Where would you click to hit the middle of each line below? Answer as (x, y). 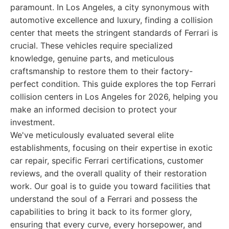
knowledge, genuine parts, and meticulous (92, 58)
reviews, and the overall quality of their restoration (108, 173)
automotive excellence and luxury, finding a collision (111, 20)
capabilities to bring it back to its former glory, (101, 212)
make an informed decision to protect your (94, 109)
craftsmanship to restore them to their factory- (101, 71)
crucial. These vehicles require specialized (91, 45)
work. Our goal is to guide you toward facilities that (110, 186)
